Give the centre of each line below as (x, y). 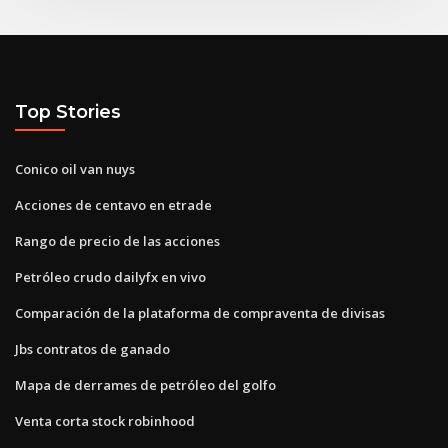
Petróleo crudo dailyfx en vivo (110, 276)
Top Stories (68, 112)
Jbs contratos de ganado (92, 348)
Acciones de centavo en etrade (113, 204)
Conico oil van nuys (75, 168)
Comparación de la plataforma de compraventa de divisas (200, 312)
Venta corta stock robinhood (105, 420)
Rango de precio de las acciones (117, 240)
